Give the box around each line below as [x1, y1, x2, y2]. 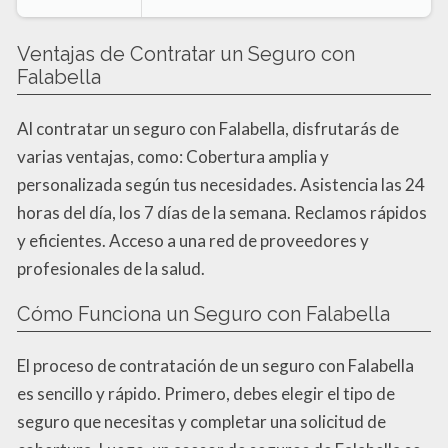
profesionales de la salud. [17, 257, 205, 279]
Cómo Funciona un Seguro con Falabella [17, 301, 390, 326]
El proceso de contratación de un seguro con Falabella [17, 354, 414, 376]
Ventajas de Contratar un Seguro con [17, 41, 355, 66]
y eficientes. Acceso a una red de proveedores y [17, 229, 369, 251]
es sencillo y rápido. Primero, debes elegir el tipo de [17, 382, 395, 404]
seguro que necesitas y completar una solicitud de [17, 410, 386, 432]
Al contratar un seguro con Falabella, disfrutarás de [17, 117, 399, 139]
